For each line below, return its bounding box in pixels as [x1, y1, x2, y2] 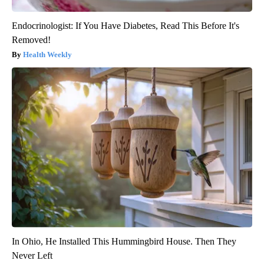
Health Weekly [23, 50, 72, 60]
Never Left [12, 250, 52, 261]
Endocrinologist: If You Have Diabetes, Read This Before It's [12, 21, 239, 31]
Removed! [12, 35, 51, 45]
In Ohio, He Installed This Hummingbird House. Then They [12, 236, 236, 247]
